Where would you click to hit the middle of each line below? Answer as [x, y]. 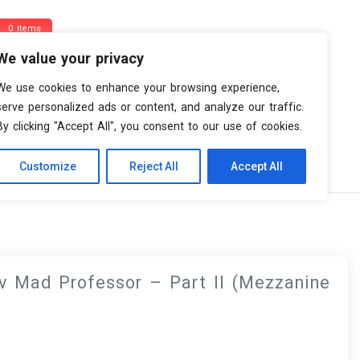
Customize [47, 166]
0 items [24, 29]
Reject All [153, 166]
